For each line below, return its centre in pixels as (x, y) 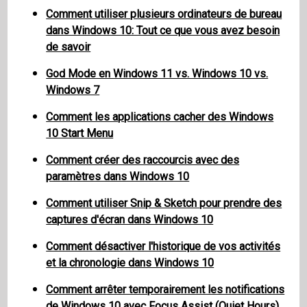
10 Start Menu (80, 134)
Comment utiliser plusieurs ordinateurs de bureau (164, 14)
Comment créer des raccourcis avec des (143, 160)
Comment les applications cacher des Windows (160, 117)
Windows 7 (73, 90)
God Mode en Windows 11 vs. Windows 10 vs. (157, 74)
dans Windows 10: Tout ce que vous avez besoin (163, 31)
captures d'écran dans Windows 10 (130, 220)
